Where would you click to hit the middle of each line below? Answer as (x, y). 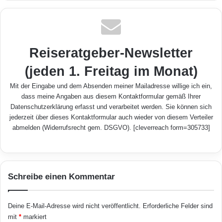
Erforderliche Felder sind (178, 206)
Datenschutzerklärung (42, 107)
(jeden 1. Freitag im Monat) (111, 71)
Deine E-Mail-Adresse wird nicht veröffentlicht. (74, 206)
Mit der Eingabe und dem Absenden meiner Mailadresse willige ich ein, (111, 86)
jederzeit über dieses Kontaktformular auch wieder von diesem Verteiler (111, 117)
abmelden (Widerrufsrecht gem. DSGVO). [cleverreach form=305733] (111, 127)
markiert (34, 217)
